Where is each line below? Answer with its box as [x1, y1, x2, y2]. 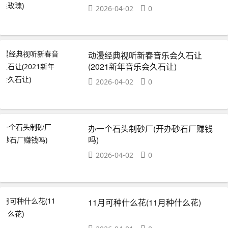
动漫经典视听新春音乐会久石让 [88, 49, 203, 61]
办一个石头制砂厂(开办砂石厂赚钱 [88, 123, 213, 135]
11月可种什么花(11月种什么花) [88, 196, 202, 208]
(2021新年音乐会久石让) [88, 60, 177, 72]
